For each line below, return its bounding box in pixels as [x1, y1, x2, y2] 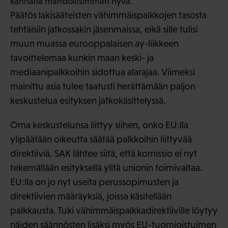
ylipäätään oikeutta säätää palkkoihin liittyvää [10, 133, 192, 145]
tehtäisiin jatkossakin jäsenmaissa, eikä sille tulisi [10, 23, 198, 35]
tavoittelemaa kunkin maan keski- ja [10, 52, 154, 63]
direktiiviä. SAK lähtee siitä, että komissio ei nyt [10, 148, 197, 159]
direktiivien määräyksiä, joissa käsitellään [10, 190, 172, 202]
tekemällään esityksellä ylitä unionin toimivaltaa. [10, 162, 203, 173]
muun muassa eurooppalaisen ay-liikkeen [10, 38, 179, 49]
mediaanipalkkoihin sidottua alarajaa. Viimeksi [10, 66, 195, 77]
